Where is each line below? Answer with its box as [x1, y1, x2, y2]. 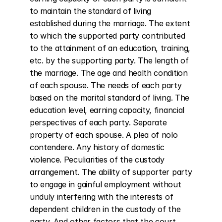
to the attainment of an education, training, [30, 43, 190, 53]
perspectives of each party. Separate [30, 117, 167, 127]
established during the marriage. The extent [30, 18, 190, 28]
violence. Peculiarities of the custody [30, 155, 165, 165]
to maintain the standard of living [30, 6, 152, 16]
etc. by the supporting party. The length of [30, 55, 189, 65]
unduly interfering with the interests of [30, 192, 173, 202]
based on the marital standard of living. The [30, 93, 189, 103]
